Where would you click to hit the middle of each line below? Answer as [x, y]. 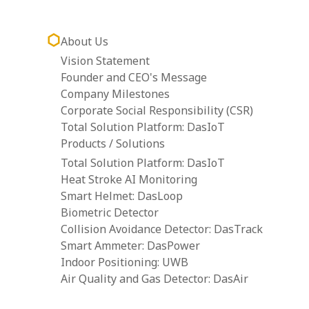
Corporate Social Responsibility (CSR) [157, 110]
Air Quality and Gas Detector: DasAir [154, 279]
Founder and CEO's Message [133, 77]
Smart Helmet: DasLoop [121, 196]
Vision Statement [105, 61]
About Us [84, 41]
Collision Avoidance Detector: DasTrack [161, 229]
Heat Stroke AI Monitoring [129, 179]
